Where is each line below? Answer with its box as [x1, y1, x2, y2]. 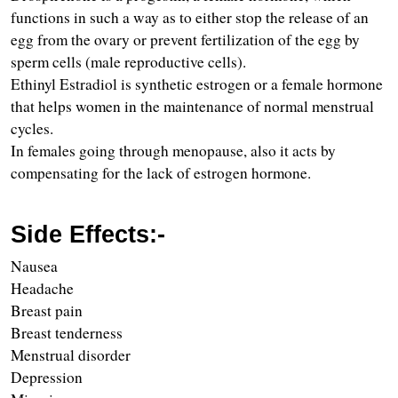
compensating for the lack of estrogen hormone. [11, 163, 311, 184]
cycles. [11, 118, 53, 139]
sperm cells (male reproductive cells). [11, 52, 246, 73]
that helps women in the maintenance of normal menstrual [11, 96, 374, 117]
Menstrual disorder [11, 345, 131, 366]
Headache [11, 278, 74, 299]
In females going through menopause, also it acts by [11, 140, 336, 162]
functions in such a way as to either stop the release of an [11, 7, 369, 28]
